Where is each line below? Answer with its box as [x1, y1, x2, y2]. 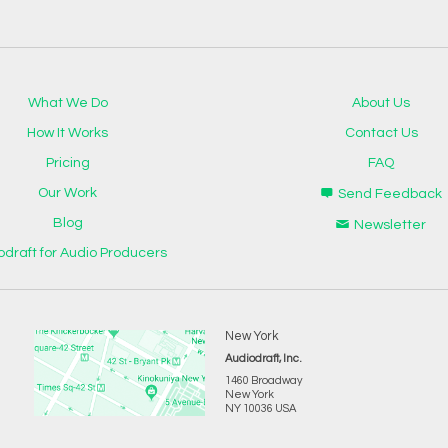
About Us [352, 96, 411, 110]
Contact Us [344, 126, 418, 140]
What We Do [27, 96, 108, 110]
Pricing [45, 156, 90, 170]
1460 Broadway [224, 375, 303, 386]
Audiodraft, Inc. [224, 353, 302, 364]
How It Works [27, 126, 109, 140]
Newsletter [354, 218, 427, 232]
